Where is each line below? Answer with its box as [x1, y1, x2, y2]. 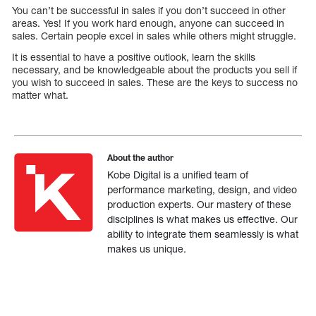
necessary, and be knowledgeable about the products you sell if [12, 63, 297, 75]
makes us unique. [107, 242, 187, 255]
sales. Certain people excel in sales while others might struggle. [12, 29, 296, 42]
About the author [107, 152, 174, 163]
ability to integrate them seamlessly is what [107, 227, 299, 240]
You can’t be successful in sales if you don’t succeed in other [12, 4, 286, 16]
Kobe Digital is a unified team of [107, 168, 249, 181]
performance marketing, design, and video [107, 183, 298, 195]
